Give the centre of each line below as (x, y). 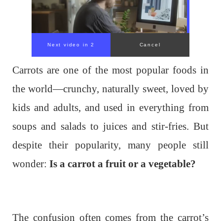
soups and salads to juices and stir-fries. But (110, 126)
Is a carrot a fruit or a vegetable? (123, 164)
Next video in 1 (71, 45)
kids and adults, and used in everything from (110, 108)
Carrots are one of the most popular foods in (110, 70)
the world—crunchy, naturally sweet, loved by (110, 89)
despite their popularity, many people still (110, 145)
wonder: (31, 164)
